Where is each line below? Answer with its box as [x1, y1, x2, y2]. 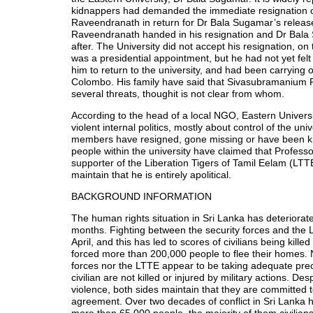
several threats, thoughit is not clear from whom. [71, 88, 284, 100]
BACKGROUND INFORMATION [71, 191, 212, 203]
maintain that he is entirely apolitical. [71, 169, 231, 181]
